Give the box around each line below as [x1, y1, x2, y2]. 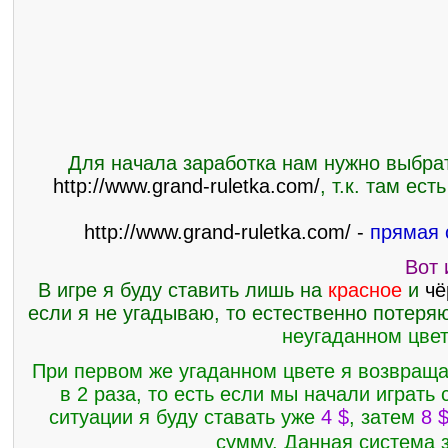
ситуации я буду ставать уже [49, 406, 321, 428]
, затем [349, 406, 421, 428]
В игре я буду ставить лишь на [37, 279, 328, 301]
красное [327, 279, 402, 301]
